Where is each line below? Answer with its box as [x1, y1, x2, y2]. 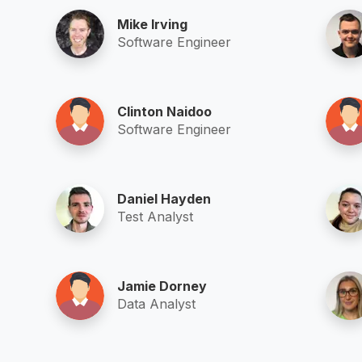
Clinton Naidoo [117, 103, 213, 120]
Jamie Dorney [117, 277, 208, 294]
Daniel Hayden [117, 190, 212, 207]
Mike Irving [117, 15, 188, 32]
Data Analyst [117, 295, 196, 312]
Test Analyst [117, 208, 194, 225]
